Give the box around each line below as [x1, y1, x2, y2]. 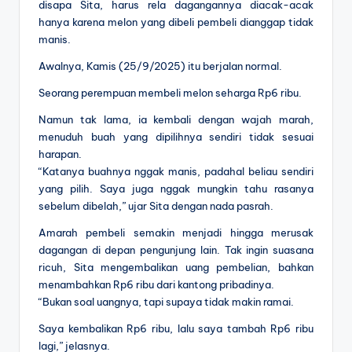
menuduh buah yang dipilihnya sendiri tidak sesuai [38, 130, 313, 143]
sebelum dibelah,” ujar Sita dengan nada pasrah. [38, 199, 273, 212]
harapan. [38, 147, 82, 160]
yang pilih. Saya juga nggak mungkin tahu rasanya [38, 181, 313, 195]
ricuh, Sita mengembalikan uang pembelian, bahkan [38, 260, 313, 273]
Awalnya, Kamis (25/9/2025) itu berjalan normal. [38, 59, 282, 72]
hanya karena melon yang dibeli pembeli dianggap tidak [38, 15, 313, 28]
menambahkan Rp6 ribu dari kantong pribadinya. [38, 277, 274, 291]
